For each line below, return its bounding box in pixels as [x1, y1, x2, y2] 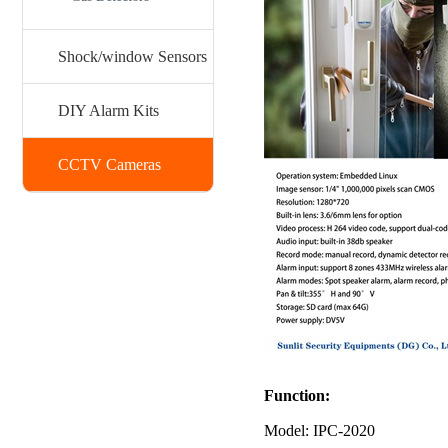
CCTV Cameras [58, 156, 161, 173]
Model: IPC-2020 [263, 421, 375, 439]
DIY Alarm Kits [58, 102, 159, 119]
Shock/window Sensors [58, 48, 207, 65]
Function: [263, 386, 330, 404]
